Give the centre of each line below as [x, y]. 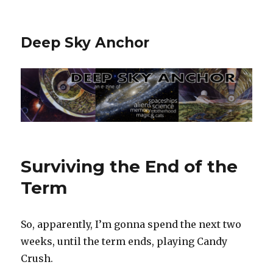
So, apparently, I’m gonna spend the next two [131, 225]
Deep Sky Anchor [85, 43]
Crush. [37, 259]
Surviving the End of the [129, 167]
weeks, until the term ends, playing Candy [124, 242]
